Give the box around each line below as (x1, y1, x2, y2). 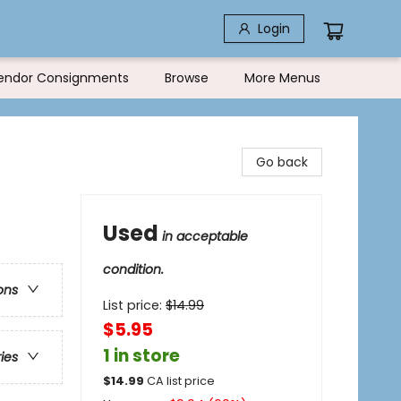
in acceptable (162, 227, 248, 245)
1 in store (103, 344, 180, 368)
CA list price (147, 373, 215, 388)
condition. (103, 260, 164, 278)
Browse (165, 69, 209, 87)
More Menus (244, 69, 320, 87)
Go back (256, 153, 308, 171)
